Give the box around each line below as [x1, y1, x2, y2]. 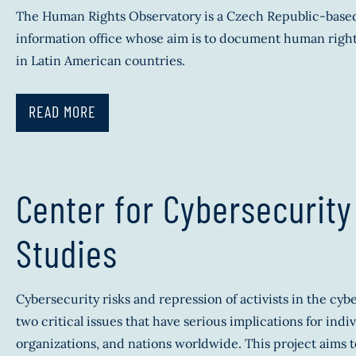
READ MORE [29, 101, 96, 121]
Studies [16, 229, 118, 276]
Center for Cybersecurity [16, 184, 352, 231]
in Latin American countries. [16, 52, 185, 68]
